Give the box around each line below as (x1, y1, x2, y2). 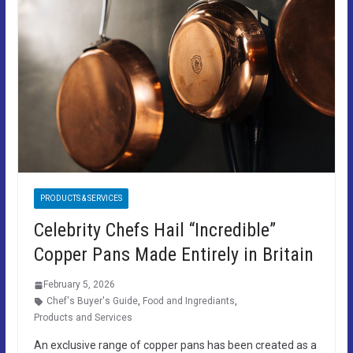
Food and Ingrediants (142, 295, 235, 307)
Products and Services (33, 312, 132, 324)
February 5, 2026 (43, 279, 115, 291)
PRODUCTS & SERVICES (39, 194, 122, 203)
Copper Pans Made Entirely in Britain (33, 243, 314, 266)
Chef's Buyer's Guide (46, 295, 138, 307)
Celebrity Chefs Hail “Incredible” (33, 219, 276, 242)
